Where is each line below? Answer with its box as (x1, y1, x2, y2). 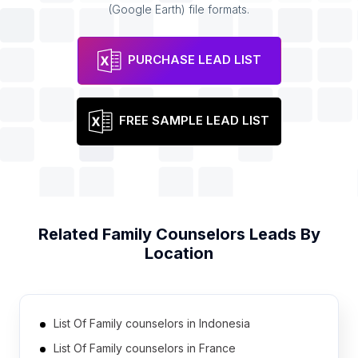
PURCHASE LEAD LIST (127, 52, 261, 68)
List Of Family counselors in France (54, 341, 236, 355)
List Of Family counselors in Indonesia (54, 316, 250, 330)
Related (38, 225, 102, 244)
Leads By (245, 225, 320, 244)
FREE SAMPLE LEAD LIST (119, 113, 269, 129)
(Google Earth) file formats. (109, 2, 249, 16)
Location (145, 244, 213, 263)
